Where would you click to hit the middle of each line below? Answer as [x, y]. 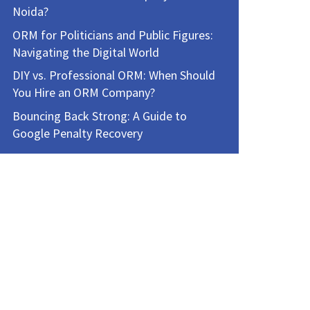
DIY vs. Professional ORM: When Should [113, 75]
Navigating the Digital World [85, 52]
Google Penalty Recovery [77, 133]
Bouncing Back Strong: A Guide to [99, 116]
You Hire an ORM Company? [83, 93]
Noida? [30, 12]
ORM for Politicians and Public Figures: [112, 35]
